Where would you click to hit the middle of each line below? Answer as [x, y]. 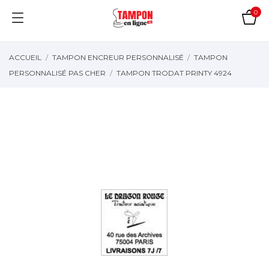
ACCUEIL [25, 57]
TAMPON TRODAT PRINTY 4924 [174, 73]
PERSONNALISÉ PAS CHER [57, 73]
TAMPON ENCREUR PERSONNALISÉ [118, 57]
